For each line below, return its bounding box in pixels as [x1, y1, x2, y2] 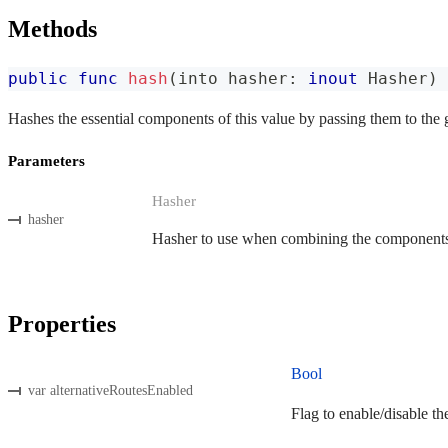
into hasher [178, 69, 288, 89]
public [8, 69, 68, 89]
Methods [8, 16, 97, 43]
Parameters [8, 153, 85, 170]
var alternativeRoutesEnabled [28, 383, 193, 399]
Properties [8, 311, 116, 338]
